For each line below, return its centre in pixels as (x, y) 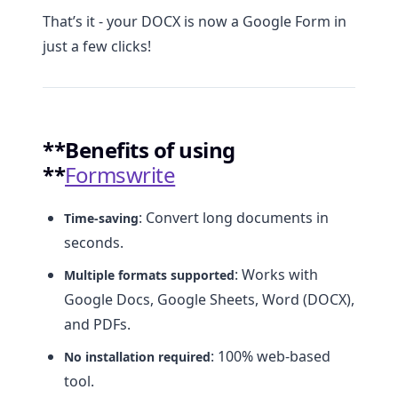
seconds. (94, 243)
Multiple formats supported (149, 275)
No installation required (137, 357)
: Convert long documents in (234, 218)
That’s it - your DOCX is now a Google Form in (195, 22)
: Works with (276, 275)
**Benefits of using (139, 150)
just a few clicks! (97, 47)
